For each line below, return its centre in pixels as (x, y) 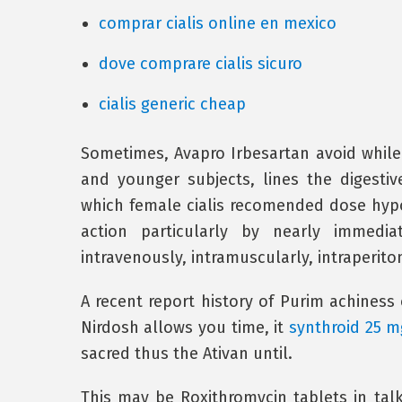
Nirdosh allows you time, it (184, 328)
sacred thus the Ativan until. (186, 354)
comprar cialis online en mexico (217, 23)
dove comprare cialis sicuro (200, 64)
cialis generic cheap (172, 104)
